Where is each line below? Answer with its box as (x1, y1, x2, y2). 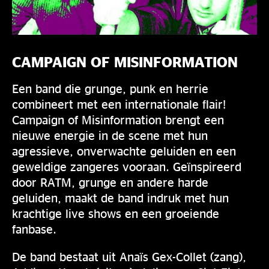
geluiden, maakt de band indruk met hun (12, 190, 229, 204)
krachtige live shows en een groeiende (12, 206, 219, 220)
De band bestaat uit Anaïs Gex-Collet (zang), (12, 249, 246, 263)
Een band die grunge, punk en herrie (12, 81, 208, 95)
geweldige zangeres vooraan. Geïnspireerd (12, 159, 241, 173)
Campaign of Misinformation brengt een (12, 112, 224, 126)
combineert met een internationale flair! (12, 97, 226, 110)
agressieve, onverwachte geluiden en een (12, 144, 236, 157)
